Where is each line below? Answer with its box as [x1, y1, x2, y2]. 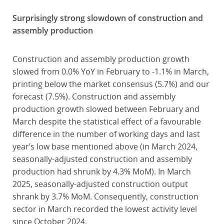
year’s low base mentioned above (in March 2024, [12, 141, 197, 152]
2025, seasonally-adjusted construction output [12, 178, 188, 189]
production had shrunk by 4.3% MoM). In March [12, 166, 191, 177]
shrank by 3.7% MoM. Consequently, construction [12, 191, 198, 202]
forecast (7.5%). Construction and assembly [12, 91, 175, 102]
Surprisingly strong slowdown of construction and [12, 12, 203, 23]
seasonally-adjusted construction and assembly [12, 153, 192, 164]
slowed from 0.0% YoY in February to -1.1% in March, [12, 66, 209, 77]
